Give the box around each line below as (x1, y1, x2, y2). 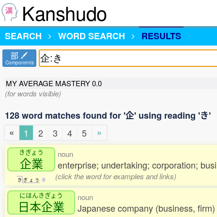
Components (5, 59, 34, 66)
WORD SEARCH (58, 30, 125, 42)
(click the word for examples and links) (55, 171, 176, 182)
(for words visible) (5, 88, 61, 98)
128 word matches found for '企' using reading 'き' (5, 109, 211, 122)
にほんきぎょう (19, 190, 63, 200)
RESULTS (141, 30, 181, 42)
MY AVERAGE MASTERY (6, 78, 92, 88)
